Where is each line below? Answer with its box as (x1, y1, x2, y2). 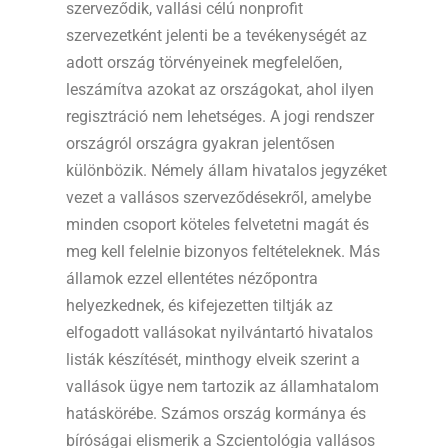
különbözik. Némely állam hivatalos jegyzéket (66, 161, 387, 180)
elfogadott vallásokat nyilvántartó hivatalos (66, 323, 373, 342)
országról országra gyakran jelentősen (66, 134, 335, 153)
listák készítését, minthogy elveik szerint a (66, 350, 360, 369)
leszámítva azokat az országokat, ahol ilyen (66, 80, 374, 99)
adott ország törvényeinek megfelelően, (66, 53, 342, 72)
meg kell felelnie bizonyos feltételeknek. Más (66, 242, 380, 261)
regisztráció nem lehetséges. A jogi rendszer (66, 107, 374, 126)
